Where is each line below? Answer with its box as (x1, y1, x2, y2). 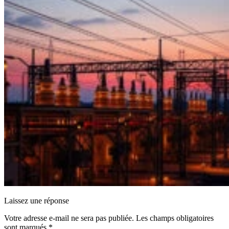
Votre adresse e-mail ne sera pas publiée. (4, 214, 134, 223)
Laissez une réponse (4, 196, 69, 205)
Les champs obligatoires (136, 214, 214, 223)
